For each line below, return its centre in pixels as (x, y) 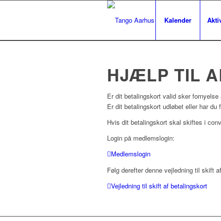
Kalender (178, 20)
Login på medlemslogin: (141, 138)
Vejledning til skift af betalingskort (159, 186)
